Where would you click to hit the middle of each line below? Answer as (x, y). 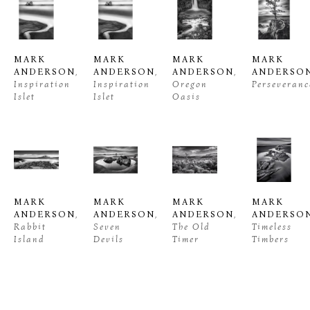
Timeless (272, 227)
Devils (108, 239)
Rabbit (30, 227)
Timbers (270, 239)
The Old (191, 227)
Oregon (190, 84)
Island (29, 239)
